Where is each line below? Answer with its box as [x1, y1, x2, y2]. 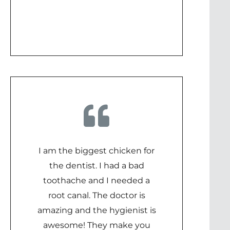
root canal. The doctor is [48, 190, 145, 200]
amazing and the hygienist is [37, 205, 156, 215]
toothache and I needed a [43, 176, 150, 185]
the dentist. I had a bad [49, 161, 144, 170]
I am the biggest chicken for [39, 146, 155, 156]
